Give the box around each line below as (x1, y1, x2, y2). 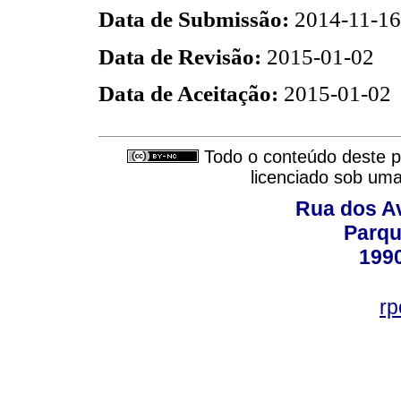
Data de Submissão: (98, 7, 294, 32)
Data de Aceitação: (98, 81, 284, 106)
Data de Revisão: (98, 44, 267, 69)
